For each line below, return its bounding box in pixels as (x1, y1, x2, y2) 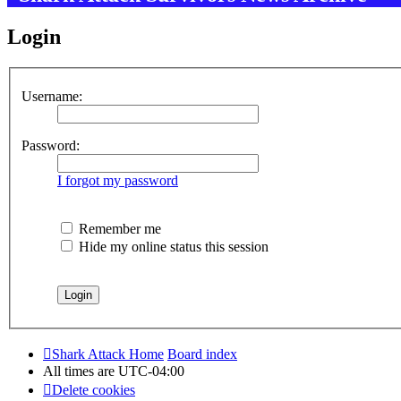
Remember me (75, 220, 161, 236)
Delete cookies (52, 381, 135, 397)
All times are (43, 363, 118, 379)
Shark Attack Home (52, 346, 164, 362)
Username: (21, 88, 82, 104)
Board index (167, 346, 237, 362)
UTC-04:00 (118, 363, 184, 379)
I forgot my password (57, 172, 178, 188)
